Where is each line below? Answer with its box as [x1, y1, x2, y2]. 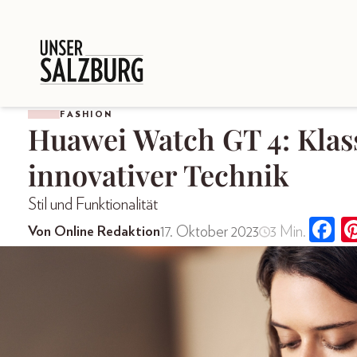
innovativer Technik [28, 155, 289, 194]
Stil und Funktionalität [28, 196, 158, 213]
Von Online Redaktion [28, 224, 160, 239]
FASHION [60, 109, 112, 119]
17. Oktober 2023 [160, 223, 259, 240]
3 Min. [269, 223, 306, 240]
